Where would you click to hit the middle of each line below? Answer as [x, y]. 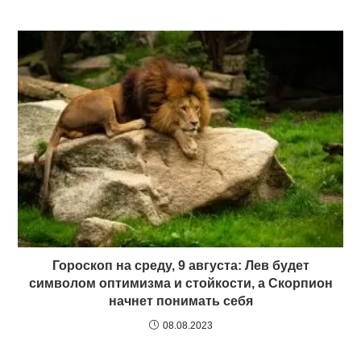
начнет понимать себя [180, 301]
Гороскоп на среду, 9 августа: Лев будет [180, 265]
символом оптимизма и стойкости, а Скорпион [180, 283]
